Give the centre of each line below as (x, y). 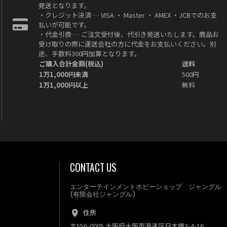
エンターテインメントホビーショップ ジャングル (146, 187)
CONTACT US (93, 167)
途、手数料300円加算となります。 (90, 53)
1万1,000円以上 (64, 85)
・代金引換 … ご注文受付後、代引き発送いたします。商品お (129, 34)
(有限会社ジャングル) (103, 195)
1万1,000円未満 (64, 74)
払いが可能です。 (65, 24)
